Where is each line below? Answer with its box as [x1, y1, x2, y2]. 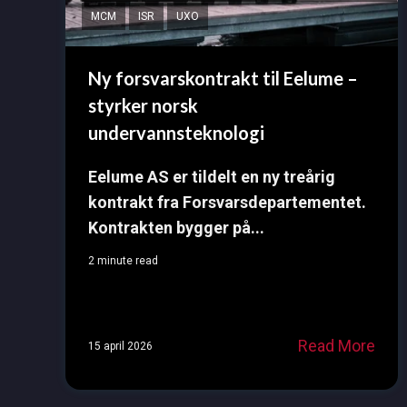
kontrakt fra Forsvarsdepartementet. [88, 193, 366, 213]
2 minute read [88, 254, 158, 268]
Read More [297, 336, 375, 356]
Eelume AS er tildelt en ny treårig [88, 167, 335, 187]
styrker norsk [88, 94, 198, 117]
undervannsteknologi [88, 122, 264, 144]
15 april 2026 [88, 339, 153, 352]
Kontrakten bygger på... [88, 218, 264, 238]
